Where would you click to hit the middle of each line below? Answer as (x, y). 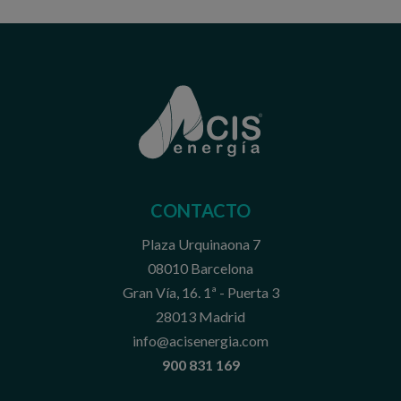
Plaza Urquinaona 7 (200, 244)
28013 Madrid (200, 317)
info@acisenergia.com (200, 341)
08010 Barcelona (200, 269)
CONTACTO (200, 211)
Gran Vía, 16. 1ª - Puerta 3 (200, 293)
